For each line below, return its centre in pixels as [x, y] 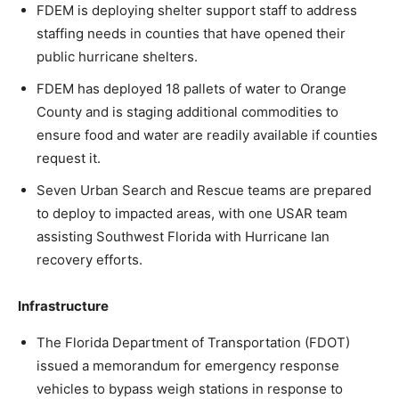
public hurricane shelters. [117, 56]
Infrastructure [63, 305]
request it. [69, 158]
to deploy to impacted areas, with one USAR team [192, 213]
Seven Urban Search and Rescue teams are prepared [204, 190]
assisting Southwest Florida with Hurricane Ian [183, 236]
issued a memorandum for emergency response [188, 365]
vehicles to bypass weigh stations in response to [190, 388]
